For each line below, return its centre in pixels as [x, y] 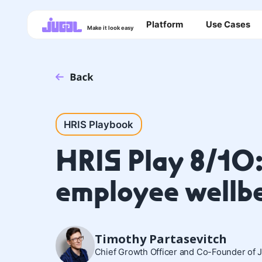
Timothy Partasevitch [161, 238]
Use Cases [228, 24]
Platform [165, 24]
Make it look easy [111, 28]
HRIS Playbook [99, 124]
